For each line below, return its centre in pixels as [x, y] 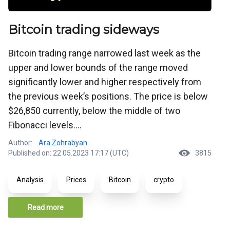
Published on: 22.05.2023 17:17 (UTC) [69, 153]
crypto [164, 179]
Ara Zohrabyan [63, 142]
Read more [45, 207]
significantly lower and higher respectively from [105, 82]
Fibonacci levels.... [45, 125]
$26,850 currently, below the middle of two [94, 110]
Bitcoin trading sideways [84, 29]
